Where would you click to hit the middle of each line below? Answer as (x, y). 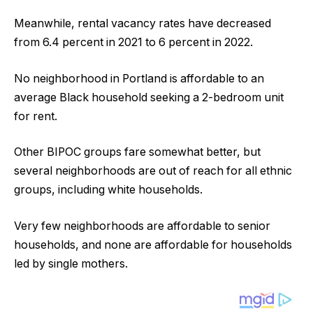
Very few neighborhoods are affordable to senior (142, 226)
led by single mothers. (71, 264)
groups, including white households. (108, 190)
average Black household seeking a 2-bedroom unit (149, 97)
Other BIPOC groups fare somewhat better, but (137, 152)
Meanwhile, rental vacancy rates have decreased (143, 24)
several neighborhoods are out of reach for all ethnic (153, 171)
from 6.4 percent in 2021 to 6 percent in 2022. (133, 43)
